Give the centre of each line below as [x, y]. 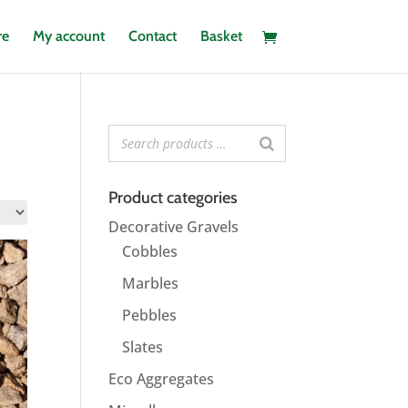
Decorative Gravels [174, 227]
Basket [221, 36]
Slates [143, 347]
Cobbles [150, 251]
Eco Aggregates [162, 379]
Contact [152, 36]
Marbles [151, 283]
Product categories [173, 198]
